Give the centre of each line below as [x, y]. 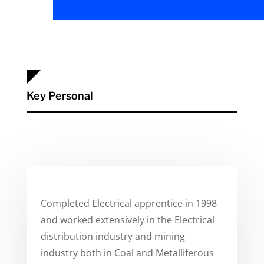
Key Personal [60, 96]
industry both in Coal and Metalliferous [127, 253]
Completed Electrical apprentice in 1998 [128, 204]
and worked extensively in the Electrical [127, 220]
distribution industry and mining [113, 237]
